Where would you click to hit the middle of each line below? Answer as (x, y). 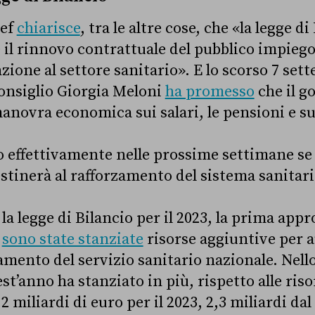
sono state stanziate (72, 240)
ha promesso (210, 92)
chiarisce (48, 29)
